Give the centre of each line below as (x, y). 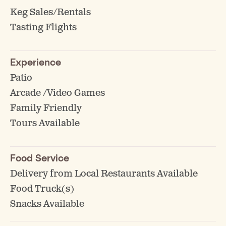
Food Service (40, 157)
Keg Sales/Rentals (50, 12)
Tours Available (45, 123)
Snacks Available (47, 204)
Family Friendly (46, 108)
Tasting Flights (43, 27)
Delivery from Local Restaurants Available (104, 174)
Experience (36, 62)
